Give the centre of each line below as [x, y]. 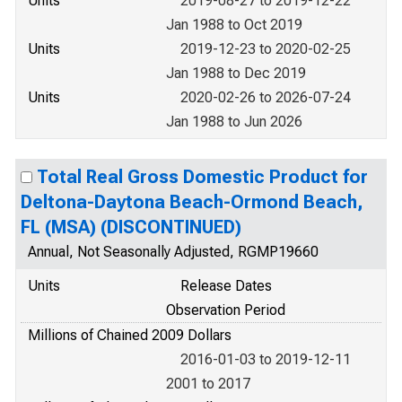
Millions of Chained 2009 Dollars [130, 335]
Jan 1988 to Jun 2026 [234, 122]
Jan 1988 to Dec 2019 [236, 73]
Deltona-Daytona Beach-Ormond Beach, [192, 202]
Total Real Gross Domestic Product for [202, 177]
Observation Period [226, 310]
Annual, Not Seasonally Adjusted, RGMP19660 [173, 252]
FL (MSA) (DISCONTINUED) [131, 227]
